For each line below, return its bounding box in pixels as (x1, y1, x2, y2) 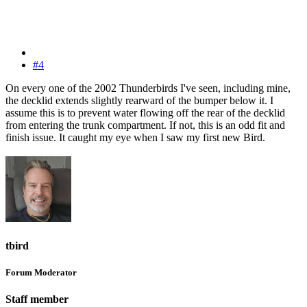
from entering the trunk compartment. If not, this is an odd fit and (5, 119, 285, 132)
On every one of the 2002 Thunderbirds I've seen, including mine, (5, 82, 291, 95)
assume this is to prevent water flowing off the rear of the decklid (5, 107, 285, 119)
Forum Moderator (5, 267, 77, 278)
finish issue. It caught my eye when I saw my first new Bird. (5, 132, 265, 144)
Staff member (5, 293, 69, 305)
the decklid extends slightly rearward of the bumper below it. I (5, 95, 273, 107)
